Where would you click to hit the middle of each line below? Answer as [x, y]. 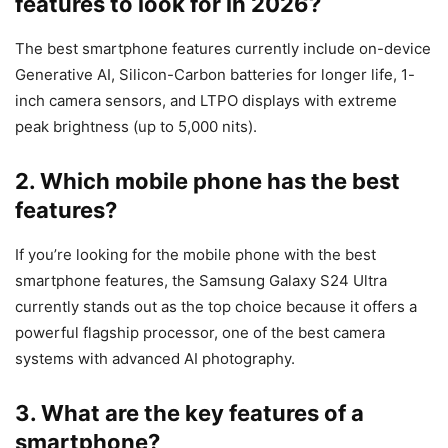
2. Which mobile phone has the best [207, 181]
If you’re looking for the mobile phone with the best [195, 254]
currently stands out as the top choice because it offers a [216, 306]
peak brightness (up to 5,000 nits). [136, 126]
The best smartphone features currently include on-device [223, 48]
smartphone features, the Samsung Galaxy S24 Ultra [201, 280]
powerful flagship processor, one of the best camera [200, 332]
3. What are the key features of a [189, 413]
